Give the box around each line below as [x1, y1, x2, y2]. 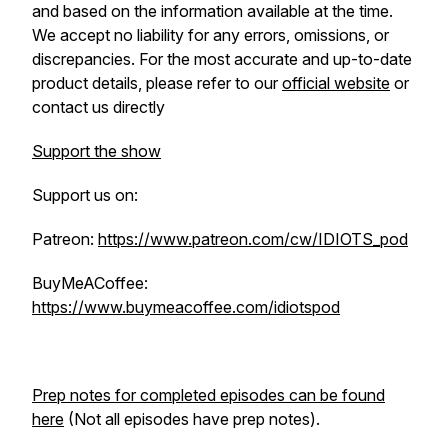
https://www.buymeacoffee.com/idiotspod [32, 297, 340, 317]
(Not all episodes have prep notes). [64, 409, 320, 429]
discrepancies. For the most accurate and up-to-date [32, 49, 412, 69]
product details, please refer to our [32, 73, 282, 93]
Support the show [32, 141, 161, 161]
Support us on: [32, 185, 142, 205]
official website [282, 73, 390, 93]
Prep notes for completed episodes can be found [32, 385, 385, 405]
